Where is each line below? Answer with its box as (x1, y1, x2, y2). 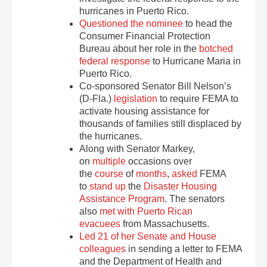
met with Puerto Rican (100, 206, 193, 216)
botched (199, 44, 234, 54)
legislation (114, 94, 158, 104)
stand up (89, 181, 126, 191)
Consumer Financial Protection (79, 31, 211, 41)
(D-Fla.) (79, 94, 114, 104)
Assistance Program (79, 194, 165, 204)
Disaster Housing (144, 181, 218, 191)
